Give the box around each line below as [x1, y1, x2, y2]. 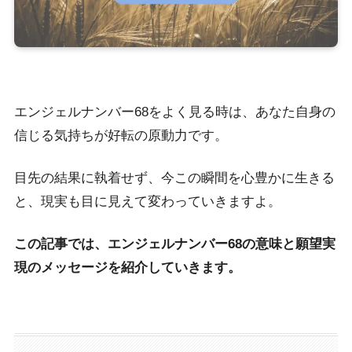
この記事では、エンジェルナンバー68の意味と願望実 [13, 236, 335, 252]
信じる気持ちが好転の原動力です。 [13, 128, 228, 144]
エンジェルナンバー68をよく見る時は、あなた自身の [13, 104, 335, 120]
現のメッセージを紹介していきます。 [13, 260, 241, 276]
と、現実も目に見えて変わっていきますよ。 [13, 194, 281, 210]
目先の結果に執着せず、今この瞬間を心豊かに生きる [13, 170, 335, 186]
